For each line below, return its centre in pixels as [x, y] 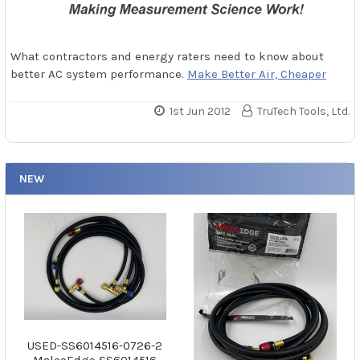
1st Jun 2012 [200, 111]
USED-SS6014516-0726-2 [95, 345]
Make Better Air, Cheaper [257, 74]
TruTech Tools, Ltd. [303, 111]
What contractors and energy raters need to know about [167, 57]
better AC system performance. [99, 74]
